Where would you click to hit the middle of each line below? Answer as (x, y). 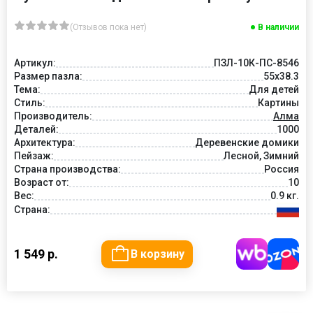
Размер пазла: (48, 76)
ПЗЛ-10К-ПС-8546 (256, 63)
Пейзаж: (34, 156)
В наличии (278, 27)
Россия (282, 169)
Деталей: (36, 129)
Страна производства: (67, 169)
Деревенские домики (247, 143)
